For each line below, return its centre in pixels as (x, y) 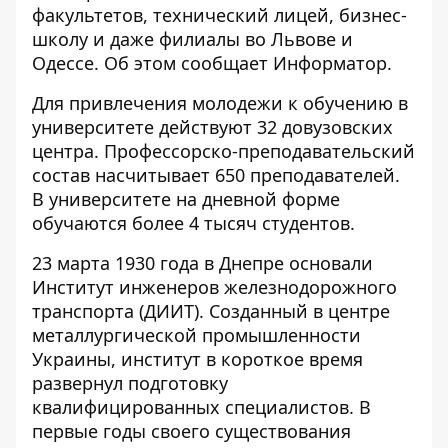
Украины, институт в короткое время (197, 359)
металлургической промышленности (196, 335)
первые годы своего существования (191, 431)
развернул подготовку (130, 383)
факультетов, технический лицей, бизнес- (219, 15)
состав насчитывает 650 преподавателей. (216, 175)
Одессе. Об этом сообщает (152, 63)
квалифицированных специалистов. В (201, 407)
